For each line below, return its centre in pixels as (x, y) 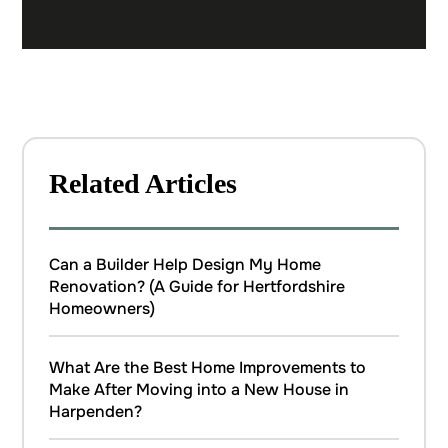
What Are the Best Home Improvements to (208, 368)
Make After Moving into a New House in (199, 390)
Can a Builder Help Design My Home (185, 265)
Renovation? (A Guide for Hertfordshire (197, 287)
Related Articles (143, 184)
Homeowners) (102, 309)
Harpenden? (96, 412)
